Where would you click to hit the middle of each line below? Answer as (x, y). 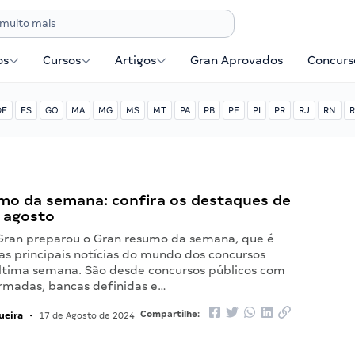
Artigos (136, 60)
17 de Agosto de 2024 (86, 315)
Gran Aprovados (237, 60)
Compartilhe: (171, 314)
